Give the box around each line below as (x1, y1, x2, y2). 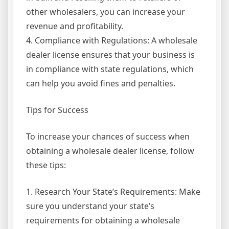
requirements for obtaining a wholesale (26, 215, 180, 226)
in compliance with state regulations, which (26, 63, 194, 75)
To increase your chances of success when (26, 131, 190, 143)
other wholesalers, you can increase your (26, 6, 185, 18)
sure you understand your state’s (26, 200, 154, 212)
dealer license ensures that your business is (26, 49, 195, 61)
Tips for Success (26, 104, 88, 116)
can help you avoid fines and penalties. (26, 78, 175, 89)
